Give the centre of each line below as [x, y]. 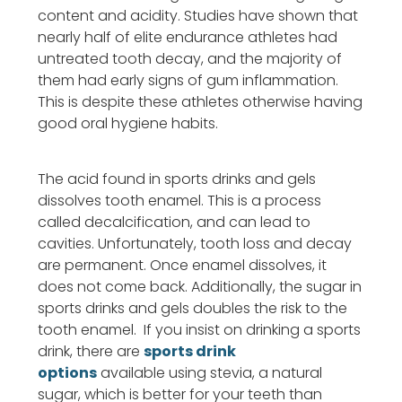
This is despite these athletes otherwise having [200, 101]
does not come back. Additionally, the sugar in [200, 287]
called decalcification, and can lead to [174, 223]
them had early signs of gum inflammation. [188, 80]
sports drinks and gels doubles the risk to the [192, 309]
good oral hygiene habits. [128, 123]
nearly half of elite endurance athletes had [188, 37]
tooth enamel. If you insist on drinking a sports [199, 330]
